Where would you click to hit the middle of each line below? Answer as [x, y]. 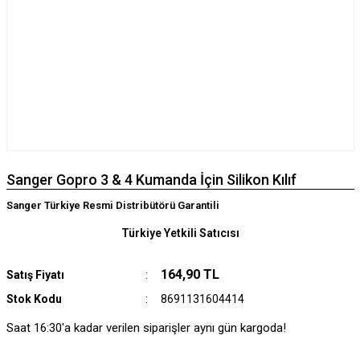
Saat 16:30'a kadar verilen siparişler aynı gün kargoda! [146, 328]
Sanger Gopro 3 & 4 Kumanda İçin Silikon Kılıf [151, 180]
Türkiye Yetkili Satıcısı [180, 233]
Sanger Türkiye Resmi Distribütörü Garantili [112, 205]
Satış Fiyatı [35, 275]
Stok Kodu [34, 299]
